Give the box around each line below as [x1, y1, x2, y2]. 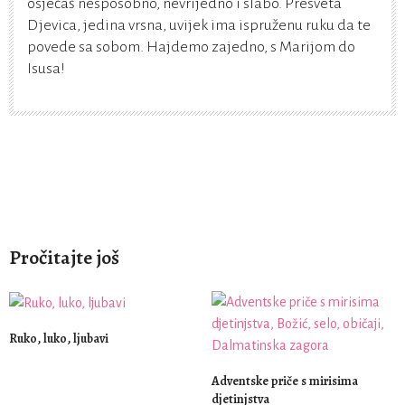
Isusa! [27, 61, 65, 77]
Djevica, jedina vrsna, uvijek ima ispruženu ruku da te [27, 17, 371, 33]
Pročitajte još [9, 244, 119, 271]
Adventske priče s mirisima [212, 372, 358, 390]
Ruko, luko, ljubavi [9, 330, 108, 348]
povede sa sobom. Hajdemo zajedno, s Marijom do [27, 39, 355, 55]
